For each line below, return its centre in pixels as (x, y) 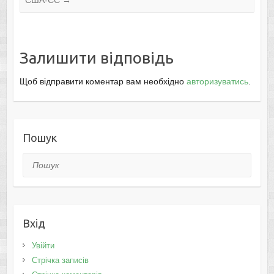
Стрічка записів (60, 261)
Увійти (43, 246)
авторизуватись (217, 82)
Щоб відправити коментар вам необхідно (103, 82)
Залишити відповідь (96, 58)
